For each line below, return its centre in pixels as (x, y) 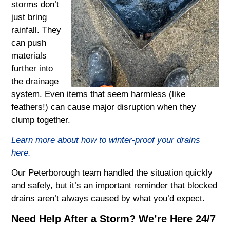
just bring (29, 17)
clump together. (41, 120)
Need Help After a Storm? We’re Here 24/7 (114, 218)
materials (29, 55)
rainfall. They (36, 30)
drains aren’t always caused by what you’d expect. (108, 199)
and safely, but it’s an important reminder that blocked (114, 186)
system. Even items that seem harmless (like (99, 94)
